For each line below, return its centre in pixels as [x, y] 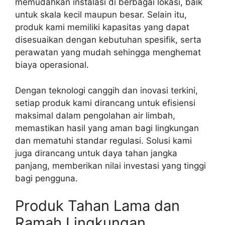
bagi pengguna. [46, 178]
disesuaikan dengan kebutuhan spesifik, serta [108, 40]
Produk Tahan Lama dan [97, 206]
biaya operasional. [52, 65]
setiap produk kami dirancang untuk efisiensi [105, 103]
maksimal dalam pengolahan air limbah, [95, 115]
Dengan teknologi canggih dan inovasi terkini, [106, 90]
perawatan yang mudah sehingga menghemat [108, 52]
